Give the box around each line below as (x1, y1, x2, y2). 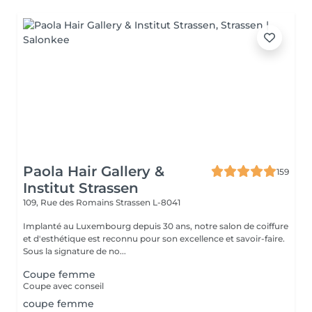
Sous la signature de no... (23, 246, 126, 256)
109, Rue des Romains (23, 197, 116, 208)
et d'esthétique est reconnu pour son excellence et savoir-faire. (23, 233, 285, 244)
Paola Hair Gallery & (23, 163, 164, 180)
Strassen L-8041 (116, 197, 180, 208)
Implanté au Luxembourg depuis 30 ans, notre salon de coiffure (23, 221, 288, 231)
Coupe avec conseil (23, 281, 104, 291)
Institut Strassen (23, 180, 139, 196)
